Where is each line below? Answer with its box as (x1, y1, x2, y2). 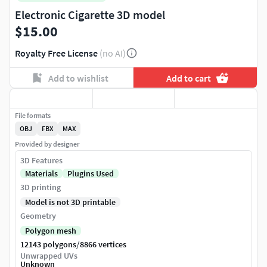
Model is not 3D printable (25, 197, 116, 208)
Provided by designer (15, 139, 79, 149)
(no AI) (100, 47, 126, 60)
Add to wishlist (48, 72, 108, 84)
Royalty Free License (15, 47, 98, 60)
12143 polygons (20, 239, 76, 250)
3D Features (20, 155, 63, 166)
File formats (15, 111, 51, 120)
